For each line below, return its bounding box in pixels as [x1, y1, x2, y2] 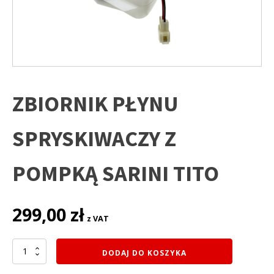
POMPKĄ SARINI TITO [12, 159, 219, 187]
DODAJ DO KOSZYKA [102, 247, 187, 258]
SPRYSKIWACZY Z [12, 124, 176, 152]
